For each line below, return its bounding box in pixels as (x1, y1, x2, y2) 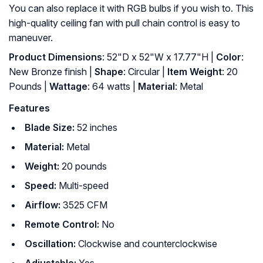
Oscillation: (25, 238, 76, 250)
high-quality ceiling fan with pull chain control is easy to (9, 17, 240, 29)
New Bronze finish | (9, 66, 92, 78)
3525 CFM (63, 199, 107, 211)
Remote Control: (25, 218, 99, 231)
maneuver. (9, 32, 53, 44)
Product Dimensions (9, 51, 102, 63)
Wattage (47, 80, 87, 93)
